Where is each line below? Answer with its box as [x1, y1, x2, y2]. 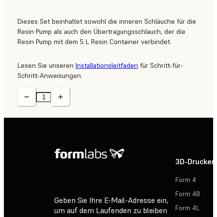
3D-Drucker [175, 156, 215, 167]
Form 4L [175, 203, 200, 213]
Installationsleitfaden [76, 61, 138, 70]
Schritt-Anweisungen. [17, 71, 82, 80]
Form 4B [175, 189, 200, 199]
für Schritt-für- [138, 61, 183, 70]
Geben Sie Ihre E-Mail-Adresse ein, [54, 195, 169, 205]
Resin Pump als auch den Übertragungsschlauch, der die [17, 27, 186, 36]
